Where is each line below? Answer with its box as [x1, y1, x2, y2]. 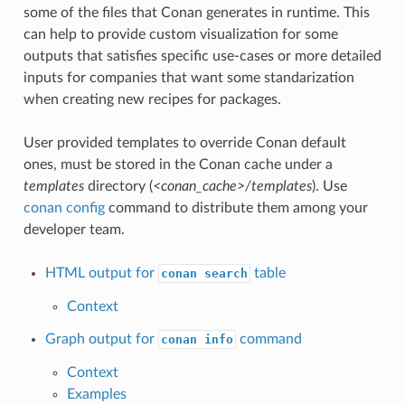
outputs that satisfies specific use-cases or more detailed [23, 48, 381, 63]
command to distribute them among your [104, 200, 368, 215]
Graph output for [44, 331, 158, 346]
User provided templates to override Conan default [23, 135, 346, 150]
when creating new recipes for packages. [23, 91, 281, 107]
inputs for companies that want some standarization [23, 70, 354, 85]
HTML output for [44, 265, 158, 280]
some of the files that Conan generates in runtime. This [23, 5, 370, 20]
